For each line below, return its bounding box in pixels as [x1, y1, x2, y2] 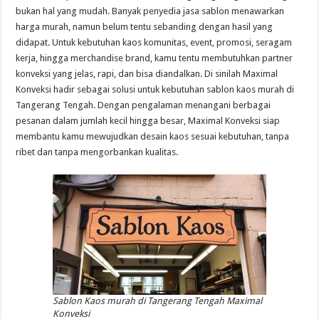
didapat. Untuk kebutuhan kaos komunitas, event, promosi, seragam [16, 37, 293, 48]
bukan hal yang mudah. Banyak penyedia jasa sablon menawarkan [16, 6, 285, 16]
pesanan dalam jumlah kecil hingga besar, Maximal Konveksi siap [16, 115, 281, 126]
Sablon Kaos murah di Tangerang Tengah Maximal [52, 296, 262, 306]
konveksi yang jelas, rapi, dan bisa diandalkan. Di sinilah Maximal [16, 68, 278, 79]
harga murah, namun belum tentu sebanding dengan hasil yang [16, 21, 273, 32]
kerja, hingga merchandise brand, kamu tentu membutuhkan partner [16, 53, 293, 63]
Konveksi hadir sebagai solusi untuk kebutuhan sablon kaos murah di [16, 84, 295, 95]
